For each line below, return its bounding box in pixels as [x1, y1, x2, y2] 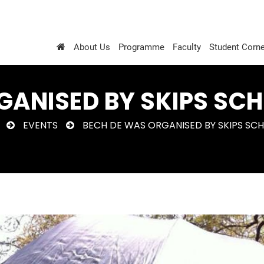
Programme [118, 42, 164, 52]
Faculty [172, 42, 201, 52]
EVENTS [23, 118, 58, 132]
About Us [73, 42, 110, 52]
